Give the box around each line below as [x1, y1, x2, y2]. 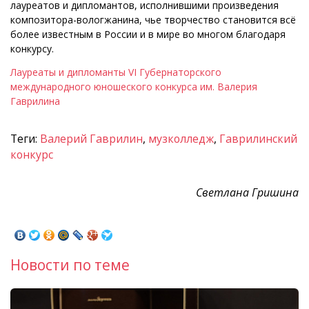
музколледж [148, 131, 214, 147]
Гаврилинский [219, 131, 297, 147]
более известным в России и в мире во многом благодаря [10, 28, 286, 41]
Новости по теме [10, 255, 130, 275]
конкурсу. [10, 42, 54, 56]
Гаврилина [10, 94, 60, 108]
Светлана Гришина [196, 184, 299, 200]
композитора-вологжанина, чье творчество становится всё [10, 13, 296, 27]
